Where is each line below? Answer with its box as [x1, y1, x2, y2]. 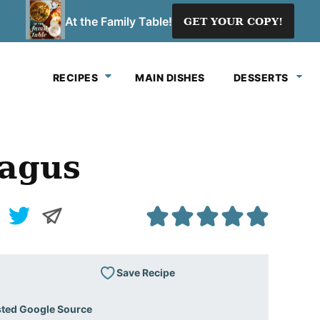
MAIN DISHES [135, 71, 205, 84]
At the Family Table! [65, 14, 172, 29]
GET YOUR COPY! [184, 15, 283, 27]
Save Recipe [116, 266, 175, 279]
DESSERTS [233, 71, 289, 84]
